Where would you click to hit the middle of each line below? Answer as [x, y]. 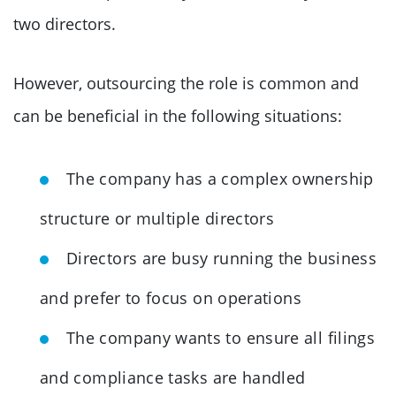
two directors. [65, 23]
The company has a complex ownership [220, 178]
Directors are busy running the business [222, 258]
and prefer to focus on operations [171, 297]
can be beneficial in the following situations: [178, 115]
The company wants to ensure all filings [221, 337]
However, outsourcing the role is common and [186, 83]
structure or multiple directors [157, 218]
